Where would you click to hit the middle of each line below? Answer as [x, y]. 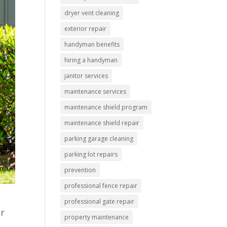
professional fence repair [101, 186]
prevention [80, 170]
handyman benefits [92, 44]
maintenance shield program [106, 107]
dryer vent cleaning [92, 13]
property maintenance [97, 217]
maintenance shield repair [102, 123]
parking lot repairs [91, 154]
